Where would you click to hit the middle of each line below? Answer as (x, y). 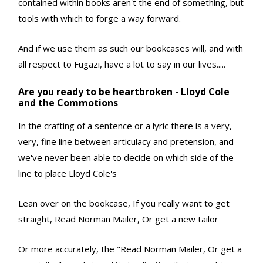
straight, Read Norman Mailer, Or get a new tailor (118, 219)
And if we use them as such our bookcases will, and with (131, 48)
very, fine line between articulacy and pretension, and (126, 142)
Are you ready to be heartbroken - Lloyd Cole (124, 92)
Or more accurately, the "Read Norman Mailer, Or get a (130, 249)
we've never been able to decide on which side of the (126, 158)
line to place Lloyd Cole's (68, 173)
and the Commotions (68, 103)
